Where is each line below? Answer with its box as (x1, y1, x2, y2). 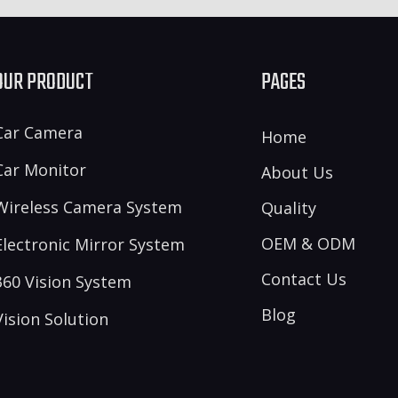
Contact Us (260, 268, 346, 291)
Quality (260, 197, 316, 219)
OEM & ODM (260, 233, 355, 255)
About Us (260, 162, 333, 184)
